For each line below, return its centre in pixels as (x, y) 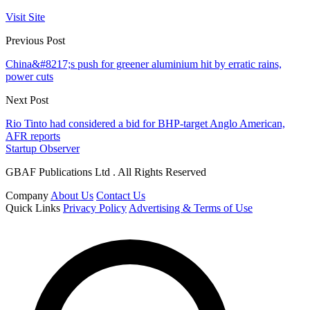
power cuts (29, 76)
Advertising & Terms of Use (191, 208)
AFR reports (33, 136)
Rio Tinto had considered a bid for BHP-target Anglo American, (145, 123)
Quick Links (33, 208)
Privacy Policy (95, 208)
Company (27, 195)
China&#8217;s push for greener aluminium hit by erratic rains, (144, 64)
